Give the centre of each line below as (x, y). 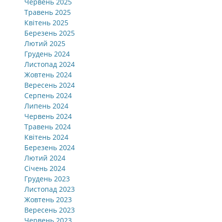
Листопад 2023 (50, 189)
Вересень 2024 (50, 85)
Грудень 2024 (47, 54)
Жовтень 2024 (48, 75)
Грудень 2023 (47, 179)
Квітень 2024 (46, 137)
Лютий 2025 (45, 43)
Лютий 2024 (45, 158)
